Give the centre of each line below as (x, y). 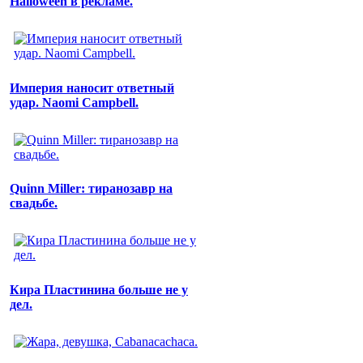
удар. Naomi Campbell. (74, 102)
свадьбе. (34, 203)
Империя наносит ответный (92, 88)
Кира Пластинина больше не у (99, 289)
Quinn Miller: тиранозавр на (91, 189)
